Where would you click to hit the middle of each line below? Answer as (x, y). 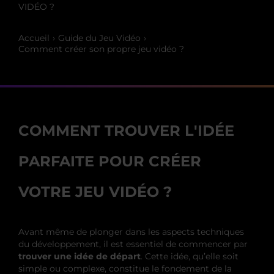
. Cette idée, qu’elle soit (190, 256)
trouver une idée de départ (80, 256)
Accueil (34, 38)
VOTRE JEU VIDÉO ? (95, 191)
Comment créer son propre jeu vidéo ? (101, 49)
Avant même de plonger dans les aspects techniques (131, 231)
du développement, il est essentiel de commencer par (133, 244)
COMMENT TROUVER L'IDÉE (126, 130)
